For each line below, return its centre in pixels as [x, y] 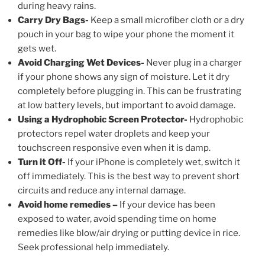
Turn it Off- [43, 162]
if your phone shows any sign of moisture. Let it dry [124, 77]
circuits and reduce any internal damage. [102, 191]
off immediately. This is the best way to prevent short [129, 177]
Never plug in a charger [194, 63]
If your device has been [167, 205]
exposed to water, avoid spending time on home [117, 219]
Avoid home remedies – [69, 205]
